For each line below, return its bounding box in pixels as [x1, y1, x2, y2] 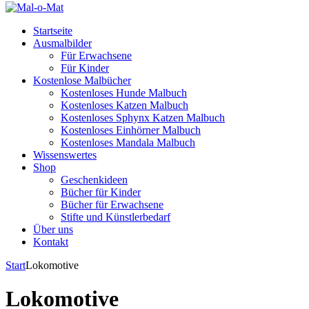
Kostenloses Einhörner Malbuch [61, 124, 201, 136]
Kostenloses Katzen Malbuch [61, 99, 188, 111]
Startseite [33, 25, 72, 37]
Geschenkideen [61, 174, 128, 186]
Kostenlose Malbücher [33, 74, 131, 86]
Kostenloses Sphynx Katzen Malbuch [61, 112, 225, 123]
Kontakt [33, 236, 68, 248]
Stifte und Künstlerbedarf [61, 211, 170, 223]
